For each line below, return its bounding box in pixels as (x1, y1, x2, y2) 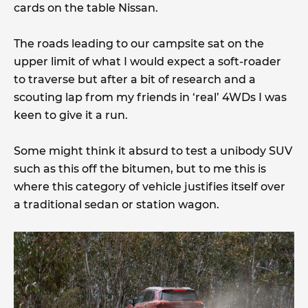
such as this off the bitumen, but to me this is (14, 162, 266, 176)
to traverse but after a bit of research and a (14, 73, 256, 87)
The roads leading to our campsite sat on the (14, 37, 264, 51)
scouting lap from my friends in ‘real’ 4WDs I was (14, 91, 287, 104)
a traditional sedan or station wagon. (14, 198, 219, 212)
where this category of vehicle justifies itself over (14, 180, 285, 194)
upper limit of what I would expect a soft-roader (14, 55, 281, 69)
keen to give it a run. (14, 109, 128, 122)
